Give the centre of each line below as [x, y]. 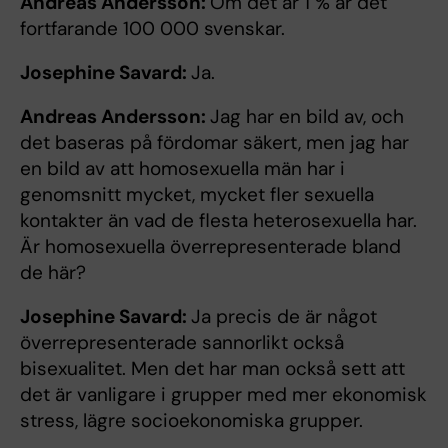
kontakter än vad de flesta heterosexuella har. [218, 220]
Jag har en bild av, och [307, 116]
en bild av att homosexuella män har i [182, 168]
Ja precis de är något [284, 316]
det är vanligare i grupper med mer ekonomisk [223, 394]
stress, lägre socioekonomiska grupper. [191, 420]
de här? [53, 272]
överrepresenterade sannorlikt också [182, 342]
